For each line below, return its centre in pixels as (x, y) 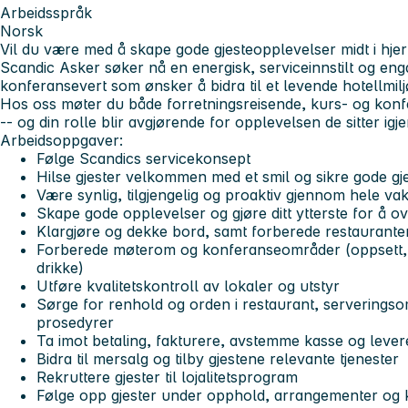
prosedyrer (75, 322)
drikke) (60, 267)
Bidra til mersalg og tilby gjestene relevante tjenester (218, 358)
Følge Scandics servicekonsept (143, 158)
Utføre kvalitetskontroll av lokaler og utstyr (188, 286)
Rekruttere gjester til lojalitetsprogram (167, 377)
